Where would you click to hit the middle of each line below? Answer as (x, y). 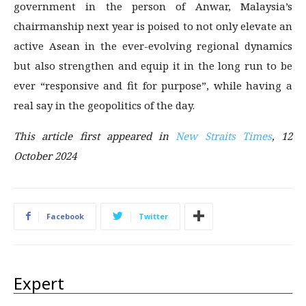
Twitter (153, 216)
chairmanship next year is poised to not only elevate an (153, 26)
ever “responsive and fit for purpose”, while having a (153, 85)
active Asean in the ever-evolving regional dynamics (153, 45)
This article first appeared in (95, 136)
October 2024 (45, 155)
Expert (39, 283)
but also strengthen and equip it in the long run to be (153, 65)
